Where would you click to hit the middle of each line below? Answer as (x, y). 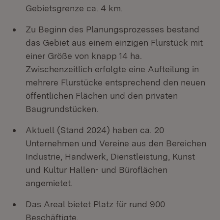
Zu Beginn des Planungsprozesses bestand (112, 29)
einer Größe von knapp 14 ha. (84, 56)
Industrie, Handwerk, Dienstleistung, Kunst (110, 156)
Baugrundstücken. (62, 109)
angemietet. (49, 183)
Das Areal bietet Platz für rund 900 (95, 204)
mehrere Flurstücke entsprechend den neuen (115, 82)
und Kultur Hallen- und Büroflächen (96, 170)
